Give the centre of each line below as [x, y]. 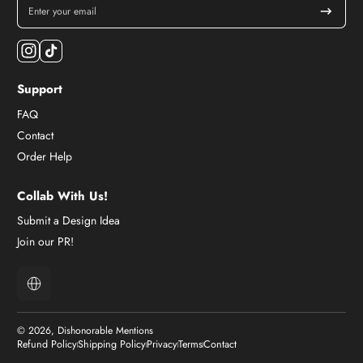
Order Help [45, 156]
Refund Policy [47, 344]
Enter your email [62, 11]
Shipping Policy [112, 344]
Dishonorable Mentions [105, 331]
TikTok [74, 41]
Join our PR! [45, 241]
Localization [60, 287]
